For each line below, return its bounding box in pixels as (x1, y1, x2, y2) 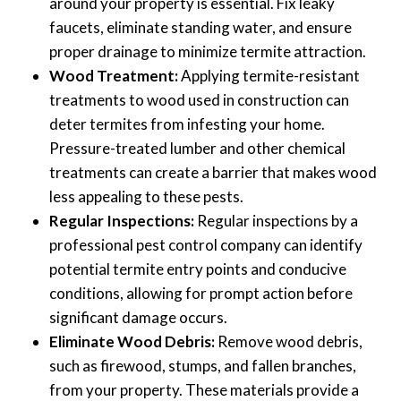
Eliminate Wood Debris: (49, 332, 215, 352)
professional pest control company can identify (49, 235, 363, 255)
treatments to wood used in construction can (49, 90, 349, 110)
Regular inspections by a (194, 211, 358, 231)
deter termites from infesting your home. (49, 115, 325, 134)
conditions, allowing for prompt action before (49, 284, 353, 303)
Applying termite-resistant (178, 66, 360, 86)
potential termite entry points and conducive (49, 260, 346, 279)
